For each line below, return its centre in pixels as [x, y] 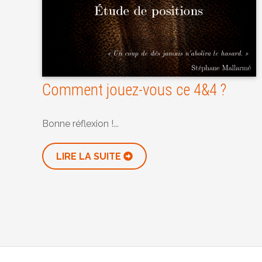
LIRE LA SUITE [90, 157]
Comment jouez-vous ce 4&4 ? [134, 90]
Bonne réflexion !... [80, 124]
